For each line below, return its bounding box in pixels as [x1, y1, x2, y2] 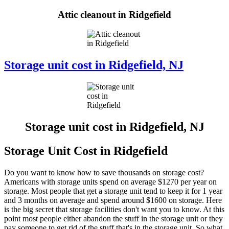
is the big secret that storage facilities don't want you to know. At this [4, 204, 224, 214]
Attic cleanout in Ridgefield [58, 9, 171, 20]
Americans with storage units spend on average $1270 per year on [4, 177, 217, 186]
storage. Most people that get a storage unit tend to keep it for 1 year [4, 186, 222, 195]
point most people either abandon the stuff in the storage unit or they [4, 214, 223, 223]
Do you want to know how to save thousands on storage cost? [4, 168, 204, 177]
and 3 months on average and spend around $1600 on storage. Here [4, 195, 222, 204]
